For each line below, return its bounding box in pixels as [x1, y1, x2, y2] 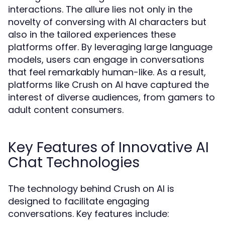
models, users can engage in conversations [8, 53, 204, 66]
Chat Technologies [8, 153, 140, 172]
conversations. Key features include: [8, 207, 169, 220]
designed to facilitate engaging [8, 195, 149, 207]
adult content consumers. [8, 103, 124, 116]
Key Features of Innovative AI [8, 138, 209, 157]
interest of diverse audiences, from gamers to [8, 91, 215, 103]
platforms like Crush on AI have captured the [8, 78, 209, 91]
